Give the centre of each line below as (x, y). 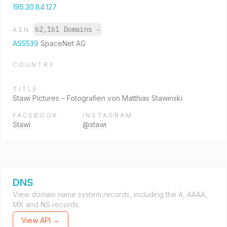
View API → (41, 220)
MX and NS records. (46, 204)
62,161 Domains (65, 29)
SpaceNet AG (63, 43)
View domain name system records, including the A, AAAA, (110, 194)
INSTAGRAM (108, 115)
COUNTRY (34, 65)
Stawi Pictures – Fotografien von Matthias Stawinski (98, 98)
